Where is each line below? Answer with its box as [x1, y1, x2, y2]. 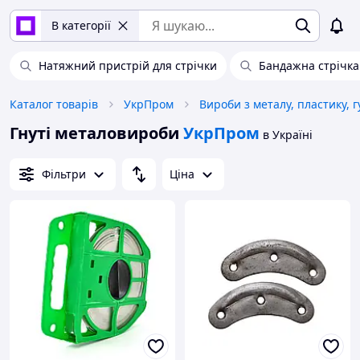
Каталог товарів [10, 96, 98, 112]
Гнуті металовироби [10, 122, 179, 144]
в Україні [263, 127, 313, 142]
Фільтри [42, 166, 86, 182]
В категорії [51, 18, 111, 33]
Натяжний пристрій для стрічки [39, 58, 217, 73]
